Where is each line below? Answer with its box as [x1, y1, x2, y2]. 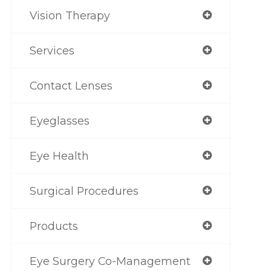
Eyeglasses [29, 114, 90, 127]
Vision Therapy [29, 8, 110, 22]
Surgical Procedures [29, 184, 139, 197]
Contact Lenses [29, 79, 113, 92]
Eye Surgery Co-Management [29, 254, 191, 267]
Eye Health [29, 149, 89, 162]
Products [29, 219, 78, 232]
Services [29, 44, 74, 57]
